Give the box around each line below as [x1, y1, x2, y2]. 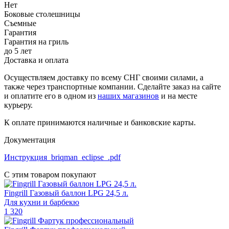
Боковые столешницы [4, 9, 80, 18]
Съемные [4, 18, 36, 28]
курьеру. [4, 100, 33, 109]
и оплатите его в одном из [4, 91, 98, 100]
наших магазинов [98, 91, 159, 100]
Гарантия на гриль [4, 37, 68, 46]
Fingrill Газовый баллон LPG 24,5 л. [4, 188, 128, 197]
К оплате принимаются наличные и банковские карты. [4, 118, 198, 127]
